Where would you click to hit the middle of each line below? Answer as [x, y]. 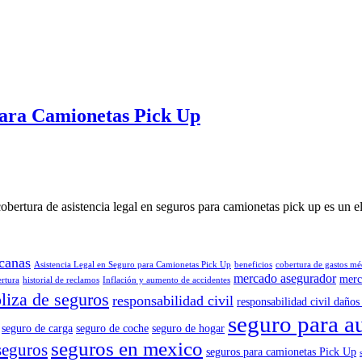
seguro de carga [37, 328]
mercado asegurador [285, 278]
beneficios [253, 264]
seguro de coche [112, 328]
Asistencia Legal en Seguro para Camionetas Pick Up [133, 264]
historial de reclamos [61, 280]
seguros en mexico [127, 348]
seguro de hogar [188, 328]
